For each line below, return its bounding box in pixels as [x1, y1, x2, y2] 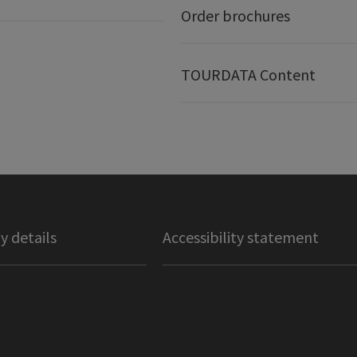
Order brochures [180, 6, 290, 26]
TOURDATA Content [180, 65, 316, 85]
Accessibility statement [162, 227, 319, 248]
